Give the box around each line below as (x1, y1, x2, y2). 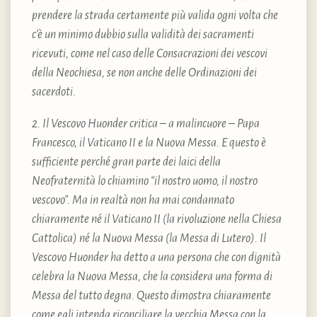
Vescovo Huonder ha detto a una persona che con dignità (32, 250, 281, 264)
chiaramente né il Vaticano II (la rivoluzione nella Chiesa (32, 212, 282, 226)
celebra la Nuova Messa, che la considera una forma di (32, 270, 272, 283)
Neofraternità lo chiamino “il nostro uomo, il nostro (32, 174, 258, 188)
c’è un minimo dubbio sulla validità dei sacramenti (32, 28, 254, 41)
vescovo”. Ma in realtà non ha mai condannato (32, 193, 234, 207)
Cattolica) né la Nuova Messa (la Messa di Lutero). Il (32, 231, 266, 245)
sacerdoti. (32, 85, 78, 98)
